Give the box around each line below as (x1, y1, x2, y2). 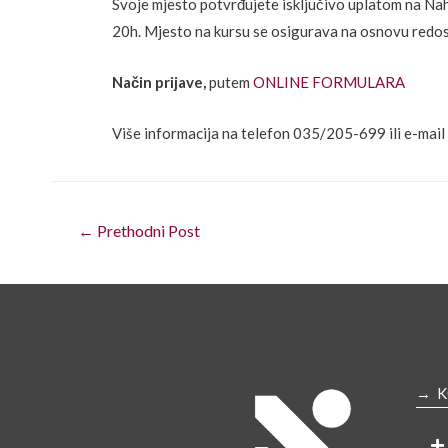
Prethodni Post (93, 221, 200, 241)
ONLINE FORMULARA (253, 73, 405, 92)
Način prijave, (112, 73, 206, 92)
